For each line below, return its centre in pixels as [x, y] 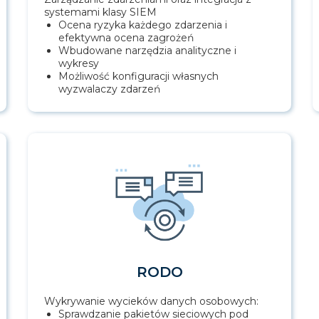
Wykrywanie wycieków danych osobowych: [151, 302]
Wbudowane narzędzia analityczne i [147, 51]
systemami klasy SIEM [100, 12]
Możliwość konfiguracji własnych [138, 77]
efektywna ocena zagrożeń [126, 38]
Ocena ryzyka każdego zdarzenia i [143, 25]
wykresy [79, 64]
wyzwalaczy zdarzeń [109, 89]
